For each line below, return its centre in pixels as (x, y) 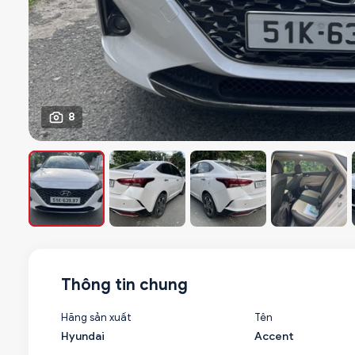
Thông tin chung (124, 285)
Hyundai (83, 336)
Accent (274, 336)
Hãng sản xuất (96, 317)
